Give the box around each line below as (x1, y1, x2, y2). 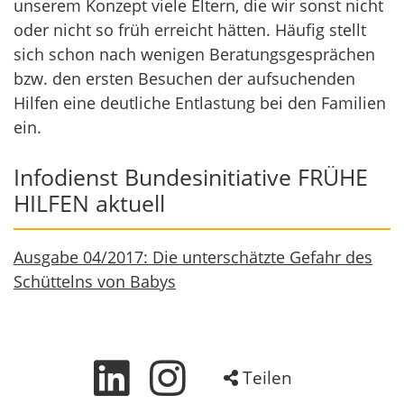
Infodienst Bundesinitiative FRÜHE (14, 161, 368, 192)
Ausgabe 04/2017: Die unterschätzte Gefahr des (14, 246, 372, 268)
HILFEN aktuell (14, 188, 165, 218)
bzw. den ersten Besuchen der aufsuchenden (14, 68, 355, 90)
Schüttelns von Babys (14, 271, 176, 292)
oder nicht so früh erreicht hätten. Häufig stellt (14, 19, 366, 41)
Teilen (238, 366, 292, 390)
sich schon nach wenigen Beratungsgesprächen (14, 43, 375, 66)
